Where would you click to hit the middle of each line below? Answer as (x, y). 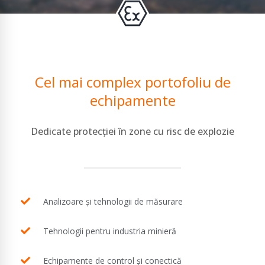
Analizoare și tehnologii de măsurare (113, 201)
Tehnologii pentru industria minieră (110, 231)
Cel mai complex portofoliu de (132, 82)
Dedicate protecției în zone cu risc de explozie (132, 131)
